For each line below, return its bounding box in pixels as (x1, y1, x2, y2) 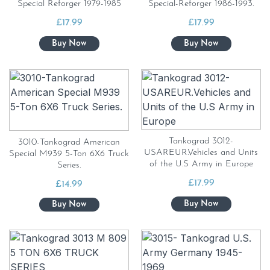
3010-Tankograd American (18, 138, 120, 148)
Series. (57, 161, 81, 171)
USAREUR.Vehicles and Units (144, 148, 258, 157)
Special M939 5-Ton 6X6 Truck (9, 149, 129, 159)
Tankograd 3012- (169, 137, 233, 146)
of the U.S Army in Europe (149, 160, 253, 169)
